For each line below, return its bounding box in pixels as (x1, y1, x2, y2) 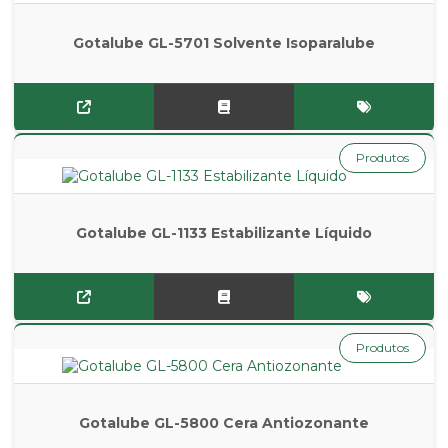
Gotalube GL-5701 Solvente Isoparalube (73, 34, 375, 52)
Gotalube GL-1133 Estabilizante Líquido (76, 224, 372, 242)
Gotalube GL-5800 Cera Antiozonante (79, 414, 369, 432)
